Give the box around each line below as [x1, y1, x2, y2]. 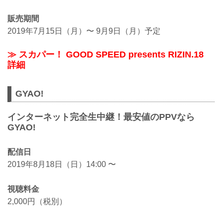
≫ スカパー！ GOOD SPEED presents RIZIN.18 [7, 50, 204, 60]
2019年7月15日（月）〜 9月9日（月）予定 [7, 26, 161, 35]
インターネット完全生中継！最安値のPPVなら [7, 112, 195, 122]
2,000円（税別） [7, 197, 67, 206]
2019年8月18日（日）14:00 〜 [7, 160, 116, 168]
